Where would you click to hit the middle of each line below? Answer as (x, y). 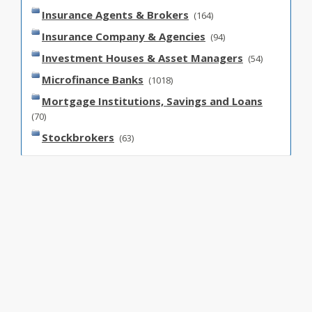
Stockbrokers (78, 137)
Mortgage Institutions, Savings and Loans (152, 101)
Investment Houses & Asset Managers (142, 58)
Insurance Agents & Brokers (115, 15)
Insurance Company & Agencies (124, 36)
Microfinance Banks (93, 79)
